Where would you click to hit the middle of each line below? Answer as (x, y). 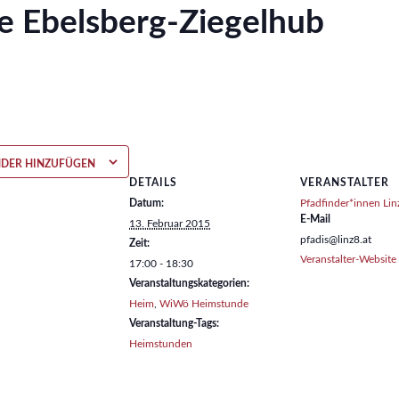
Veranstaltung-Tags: (174, 323)
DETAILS (153, 183)
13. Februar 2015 (170, 224)
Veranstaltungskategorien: (189, 283)
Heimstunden (161, 344)
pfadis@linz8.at (336, 240)
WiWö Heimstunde (204, 304)
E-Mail (315, 219)
